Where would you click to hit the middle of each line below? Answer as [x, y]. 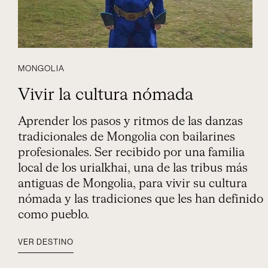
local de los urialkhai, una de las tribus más [133, 168]
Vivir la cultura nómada [106, 95]
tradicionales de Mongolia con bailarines [127, 137]
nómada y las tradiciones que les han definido [141, 199]
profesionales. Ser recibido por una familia [131, 153]
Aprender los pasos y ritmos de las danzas [130, 121]
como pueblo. [54, 215]
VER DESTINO [46, 242]
